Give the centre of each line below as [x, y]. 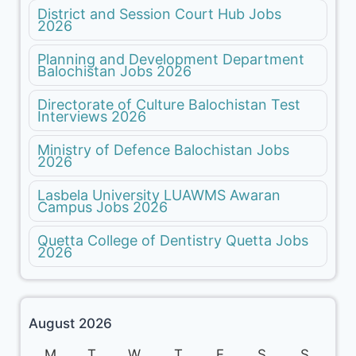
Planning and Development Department [171, 59]
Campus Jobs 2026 [103, 207]
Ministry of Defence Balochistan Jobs [163, 150]
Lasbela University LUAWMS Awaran [159, 195]
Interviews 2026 [92, 116]
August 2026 [70, 323]
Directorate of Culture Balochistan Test [169, 104]
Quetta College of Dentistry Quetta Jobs [173, 240]
